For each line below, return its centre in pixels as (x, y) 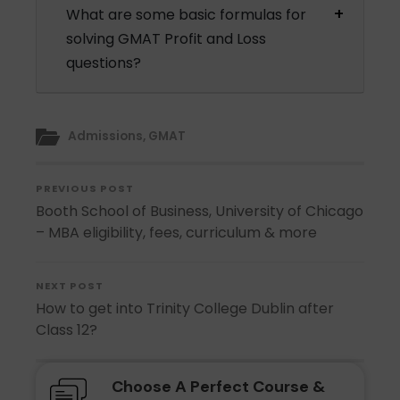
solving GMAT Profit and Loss (167, 39)
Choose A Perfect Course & (218, 387)
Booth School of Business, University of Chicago (200, 212)
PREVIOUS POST (85, 189)
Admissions (106, 137)
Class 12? (67, 330)
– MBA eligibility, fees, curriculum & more (177, 233)
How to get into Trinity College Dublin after (185, 309)
